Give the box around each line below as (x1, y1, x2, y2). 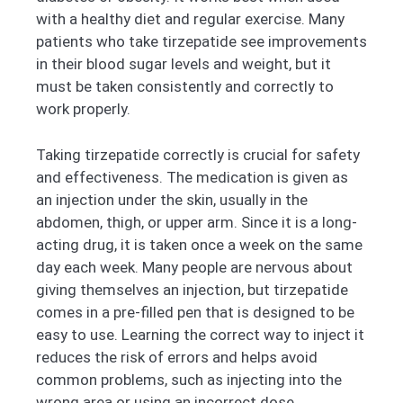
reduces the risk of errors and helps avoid (36, 347, 318, 366)
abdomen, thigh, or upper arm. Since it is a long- (36, 212, 357, 231)
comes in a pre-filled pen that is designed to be (36, 302, 354, 321)
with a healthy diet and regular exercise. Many (36, 10, 345, 29)
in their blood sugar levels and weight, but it (36, 55, 331, 74)
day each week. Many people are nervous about (36, 257, 353, 276)
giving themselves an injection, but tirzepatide (36, 280, 348, 299)
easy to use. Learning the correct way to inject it (36, 325, 364, 344)
